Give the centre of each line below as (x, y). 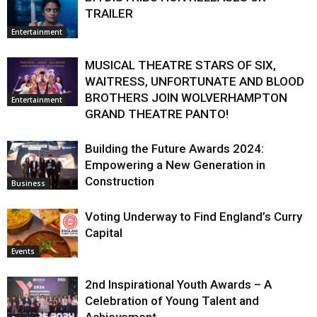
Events (23, 252)
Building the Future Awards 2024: (174, 149)
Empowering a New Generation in (175, 165)
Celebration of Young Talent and (172, 301)
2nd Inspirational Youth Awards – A (178, 285)
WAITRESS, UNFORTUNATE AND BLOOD (195, 82)
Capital (104, 233)
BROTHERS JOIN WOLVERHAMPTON (186, 98)
